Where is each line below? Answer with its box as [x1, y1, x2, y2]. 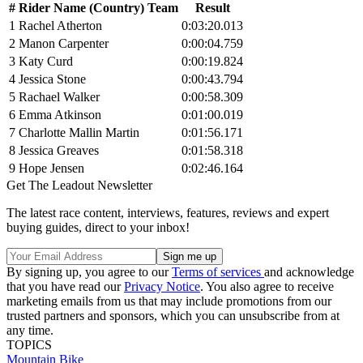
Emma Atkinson [19, 107, 101, 122]
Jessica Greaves [19, 143, 99, 157]
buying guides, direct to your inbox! [6, 220, 190, 234]
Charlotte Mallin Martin [19, 125, 139, 139]
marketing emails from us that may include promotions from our [6, 293, 331, 308]
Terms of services [172, 264, 264, 279]
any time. [6, 322, 53, 337]
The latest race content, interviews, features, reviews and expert [6, 205, 329, 220]
